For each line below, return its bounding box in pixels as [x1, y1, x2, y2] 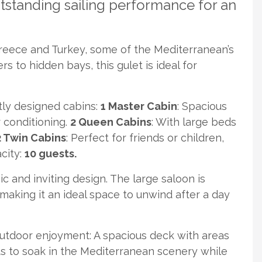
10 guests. [25, 147, 77, 160]
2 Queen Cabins [70, 116, 151, 128]
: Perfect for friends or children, [66, 132, 224, 144]
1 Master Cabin [101, 100, 177, 112]
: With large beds [151, 116, 236, 128]
